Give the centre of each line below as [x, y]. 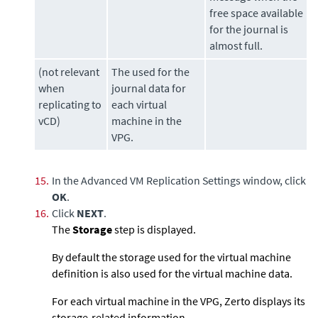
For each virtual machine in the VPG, [138, 301]
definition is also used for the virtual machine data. [172, 273]
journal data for [149, 88]
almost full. [236, 45]
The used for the [151, 72]
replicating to [70, 104]
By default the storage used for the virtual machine [171, 257]
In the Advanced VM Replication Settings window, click [179, 180]
